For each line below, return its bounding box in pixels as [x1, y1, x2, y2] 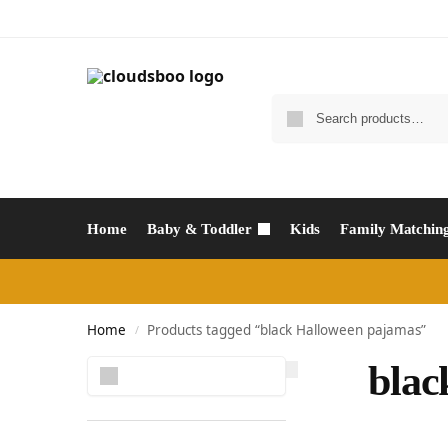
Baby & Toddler [147, 221, 252, 237]
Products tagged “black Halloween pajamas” [147, 321, 427, 339]
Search [238, 357, 280, 372]
